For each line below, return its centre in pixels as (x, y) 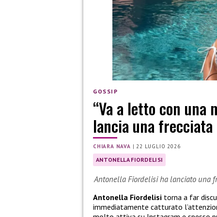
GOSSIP (106, 92)
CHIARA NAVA (112, 146)
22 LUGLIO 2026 (158, 146)
